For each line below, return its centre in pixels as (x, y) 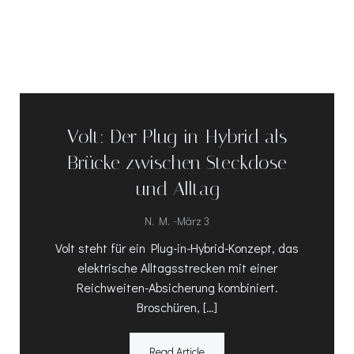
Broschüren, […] (177, 307)
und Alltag (177, 189)
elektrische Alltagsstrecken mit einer (177, 268)
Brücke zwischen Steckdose (177, 163)
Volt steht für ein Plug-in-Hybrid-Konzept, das (177, 248)
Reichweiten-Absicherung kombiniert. (177, 288)
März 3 (193, 221)
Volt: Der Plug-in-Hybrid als (177, 137)
